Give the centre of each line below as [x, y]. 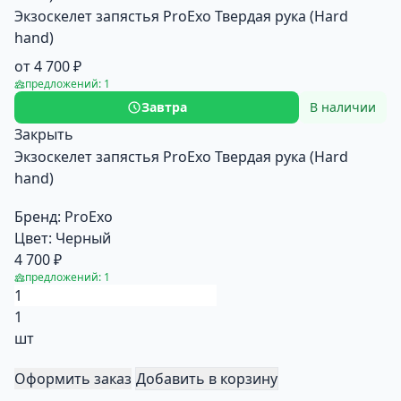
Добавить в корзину [207, 379]
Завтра [164, 107]
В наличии [343, 107]
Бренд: [38, 217]
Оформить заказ [73, 379]
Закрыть [44, 134]
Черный [83, 238]
